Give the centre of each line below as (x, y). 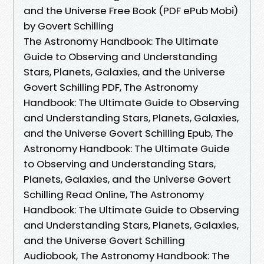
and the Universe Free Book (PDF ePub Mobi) (131, 10)
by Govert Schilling (69, 26)
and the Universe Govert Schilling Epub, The (128, 133)
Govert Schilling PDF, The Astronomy (111, 87)
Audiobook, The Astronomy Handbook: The (127, 255)
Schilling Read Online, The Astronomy (114, 194)
